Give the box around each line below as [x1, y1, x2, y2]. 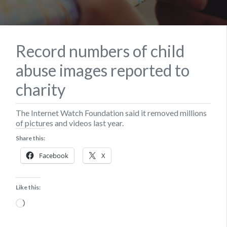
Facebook [39, 150, 68, 160]
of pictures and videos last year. [16, 118, 124, 128]
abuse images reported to [16, 60, 190, 80]
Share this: [16, 134, 45, 142]
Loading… [24, 196, 58, 206]
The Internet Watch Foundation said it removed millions [16, 107, 207, 118]
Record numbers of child [16, 41, 184, 61]
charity [16, 79, 65, 99]
